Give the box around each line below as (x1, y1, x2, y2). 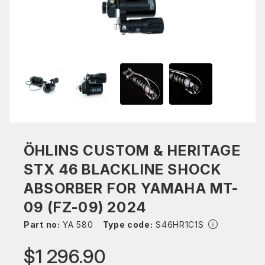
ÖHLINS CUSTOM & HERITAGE (24, 142, 241, 159)
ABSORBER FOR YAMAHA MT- (24, 180, 239, 197)
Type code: (102, 219, 153, 230)
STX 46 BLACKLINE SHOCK (24, 161, 222, 178)
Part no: (24, 219, 60, 230)
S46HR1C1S (153, 219, 204, 230)
